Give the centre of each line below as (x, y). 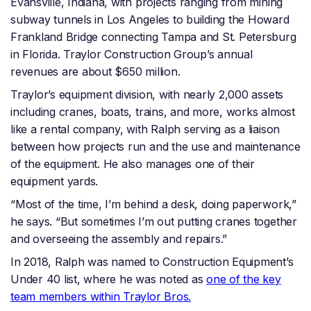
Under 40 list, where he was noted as (109, 279)
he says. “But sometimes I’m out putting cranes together (154, 222)
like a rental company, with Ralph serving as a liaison (145, 129)
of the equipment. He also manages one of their (133, 164)
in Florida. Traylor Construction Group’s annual (132, 54)
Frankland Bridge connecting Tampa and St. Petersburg (153, 37)
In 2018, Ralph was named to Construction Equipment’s (152, 262)
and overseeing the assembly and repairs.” (119, 239)
